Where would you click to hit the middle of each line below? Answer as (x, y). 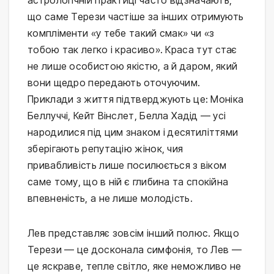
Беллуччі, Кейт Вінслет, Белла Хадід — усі (127, 115)
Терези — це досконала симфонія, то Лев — (135, 249)
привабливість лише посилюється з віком (127, 165)
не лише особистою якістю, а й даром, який (133, 66)
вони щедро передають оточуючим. (114, 82)
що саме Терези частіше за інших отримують (136, 16)
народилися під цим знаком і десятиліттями (133, 132)
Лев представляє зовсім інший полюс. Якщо (134, 233)
